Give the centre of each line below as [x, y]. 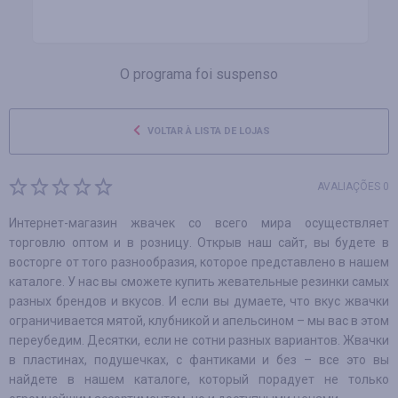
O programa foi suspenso [199, 74]
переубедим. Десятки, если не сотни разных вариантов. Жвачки [199, 340]
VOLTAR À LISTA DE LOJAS [207, 131]
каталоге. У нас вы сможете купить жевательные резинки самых [199, 282]
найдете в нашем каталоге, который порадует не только [199, 379]
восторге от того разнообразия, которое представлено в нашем [199, 262]
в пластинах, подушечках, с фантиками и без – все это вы [199, 360]
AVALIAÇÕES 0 [353, 187]
